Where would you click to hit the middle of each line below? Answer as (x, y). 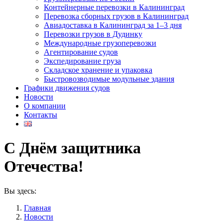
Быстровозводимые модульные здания (109, 79)
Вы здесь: (20, 191)
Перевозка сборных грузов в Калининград (116, 16)
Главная (37, 208)
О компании (45, 106)
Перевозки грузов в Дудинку (93, 34)
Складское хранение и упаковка (98, 70)
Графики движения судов (67, 88)
